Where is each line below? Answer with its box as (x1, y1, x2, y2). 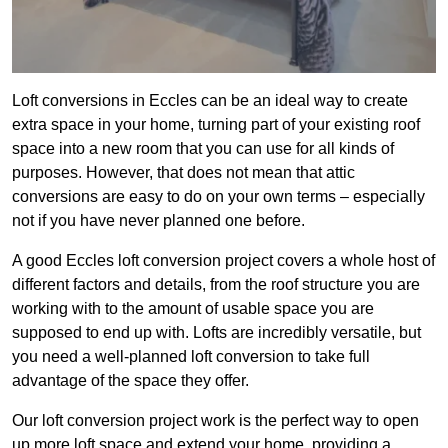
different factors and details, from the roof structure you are (12, 276, 420, 294)
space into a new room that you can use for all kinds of (12, 140, 394, 158)
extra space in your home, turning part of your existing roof (12, 116, 420, 134)
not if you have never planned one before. (12, 212, 305, 230)
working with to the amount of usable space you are (12, 300, 374, 318)
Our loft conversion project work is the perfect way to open (12, 412, 419, 430)
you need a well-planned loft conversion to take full (12, 348, 370, 366)
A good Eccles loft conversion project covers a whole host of (12, 252, 435, 270)
